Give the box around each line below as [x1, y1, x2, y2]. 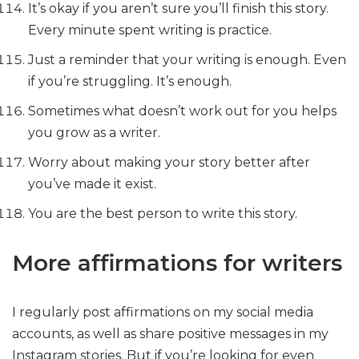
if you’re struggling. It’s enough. [28, 74, 232, 89]
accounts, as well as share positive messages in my [12, 326, 329, 341]
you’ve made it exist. [28, 176, 156, 192]
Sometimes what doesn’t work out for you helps [28, 103, 337, 119]
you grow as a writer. [28, 125, 160, 140]
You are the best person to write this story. [28, 206, 297, 221]
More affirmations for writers [12, 249, 342, 276]
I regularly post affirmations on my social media [12, 305, 313, 320]
